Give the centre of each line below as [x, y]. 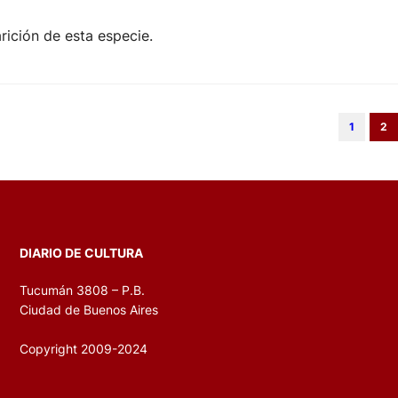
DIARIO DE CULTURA [82, 252]
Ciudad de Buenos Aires [89, 309]
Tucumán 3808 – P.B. [83, 290]
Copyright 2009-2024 [84, 348]
